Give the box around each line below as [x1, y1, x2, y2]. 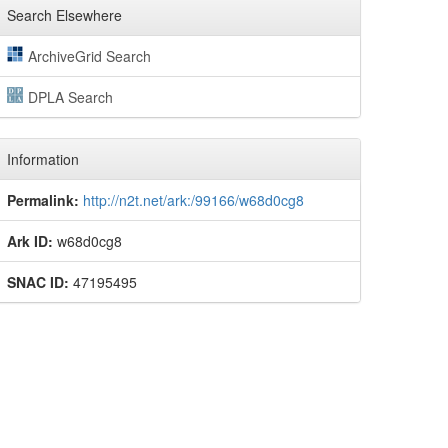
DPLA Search [27, 87, 113, 107]
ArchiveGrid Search [27, 46, 151, 66]
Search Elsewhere [7, 5, 122, 25]
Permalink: [7, 190, 79, 210]
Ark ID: [7, 231, 53, 251]
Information [7, 149, 79, 169]
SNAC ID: [7, 272, 69, 292]
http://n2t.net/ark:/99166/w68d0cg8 [83, 190, 304, 210]
